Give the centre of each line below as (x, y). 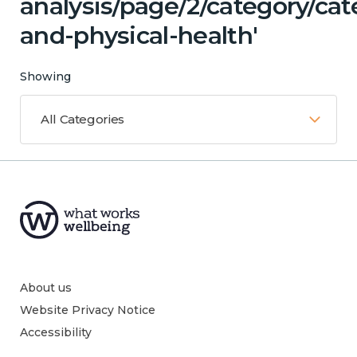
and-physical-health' (139, 35)
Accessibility (56, 332)
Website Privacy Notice (88, 310)
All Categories (82, 119)
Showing (45, 76)
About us (46, 287)
